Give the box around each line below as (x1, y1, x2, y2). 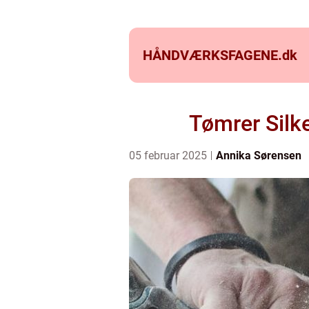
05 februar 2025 (129, 149, 210, 162)
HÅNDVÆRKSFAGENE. (143, 47, 282, 63)
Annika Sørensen (216, 149, 301, 162)
